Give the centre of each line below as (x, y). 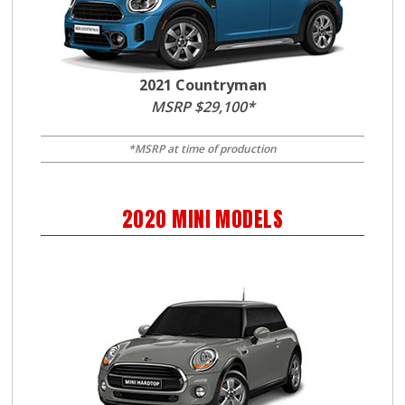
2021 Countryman (202, 85)
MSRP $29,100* (202, 107)
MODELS (247, 219)
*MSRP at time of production (202, 149)
